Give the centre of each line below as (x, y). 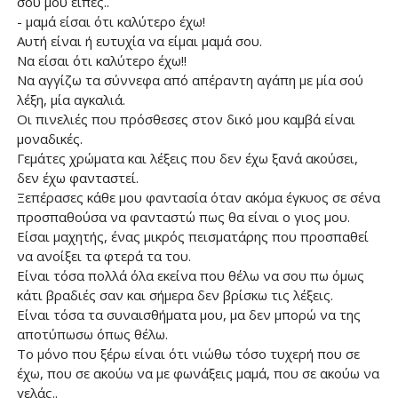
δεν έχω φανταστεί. (77, 178)
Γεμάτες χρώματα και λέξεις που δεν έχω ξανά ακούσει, (187, 158)
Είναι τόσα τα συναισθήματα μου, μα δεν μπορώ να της (188, 314)
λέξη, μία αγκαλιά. (71, 99)
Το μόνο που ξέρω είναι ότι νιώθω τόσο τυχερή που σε (188, 354)
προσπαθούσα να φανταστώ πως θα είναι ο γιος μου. (183, 217)
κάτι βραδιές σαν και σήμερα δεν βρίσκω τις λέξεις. (175, 295)
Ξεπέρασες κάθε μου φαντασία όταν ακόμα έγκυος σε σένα (198, 197)
